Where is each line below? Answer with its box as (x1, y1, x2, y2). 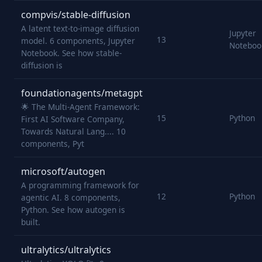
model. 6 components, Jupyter (21, 35, 135, 46)
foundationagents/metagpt (21, 87, 143, 99)
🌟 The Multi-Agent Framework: (21, 101, 140, 112)
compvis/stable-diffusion (21, 8, 130, 21)
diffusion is (21, 60, 63, 71)
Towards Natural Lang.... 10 (21, 126, 126, 137)
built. (21, 216, 40, 227)
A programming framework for (21, 180, 139, 191)
